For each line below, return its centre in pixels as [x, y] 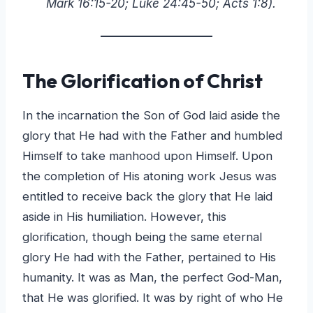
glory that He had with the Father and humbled [152, 135]
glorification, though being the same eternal [142, 236]
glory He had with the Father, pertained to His [149, 257]
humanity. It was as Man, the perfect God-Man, [152, 277]
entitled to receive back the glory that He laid [147, 196]
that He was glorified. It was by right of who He [153, 297]
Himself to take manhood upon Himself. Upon [147, 155]
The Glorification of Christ [143, 80]
